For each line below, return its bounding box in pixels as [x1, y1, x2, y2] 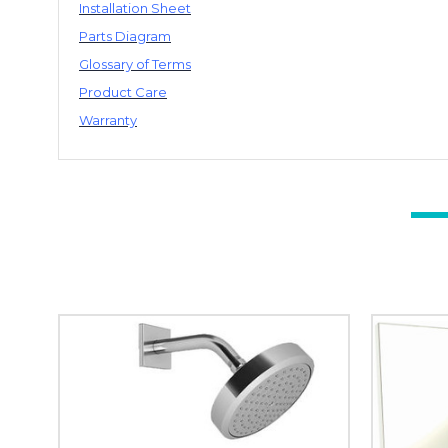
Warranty [79, 112, 137, 128]
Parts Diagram [79, 28, 171, 44]
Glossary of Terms [79, 56, 191, 72]
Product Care [79, 84, 167, 100]
